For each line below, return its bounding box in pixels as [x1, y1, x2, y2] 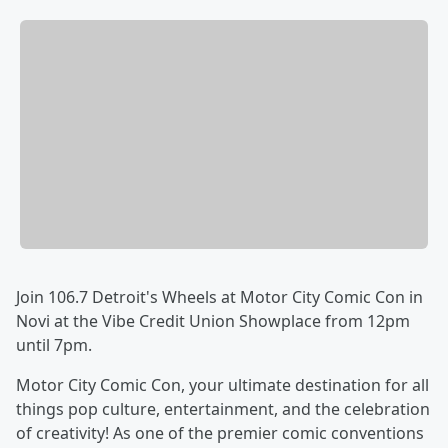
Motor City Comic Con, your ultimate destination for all [16, 374, 429, 397]
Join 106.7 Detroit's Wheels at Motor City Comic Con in [16, 286, 423, 309]
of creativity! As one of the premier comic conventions [16, 422, 424, 445]
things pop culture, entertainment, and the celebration [16, 398, 430, 421]
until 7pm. [16, 334, 92, 357]
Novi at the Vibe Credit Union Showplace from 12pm [16, 310, 410, 333]
